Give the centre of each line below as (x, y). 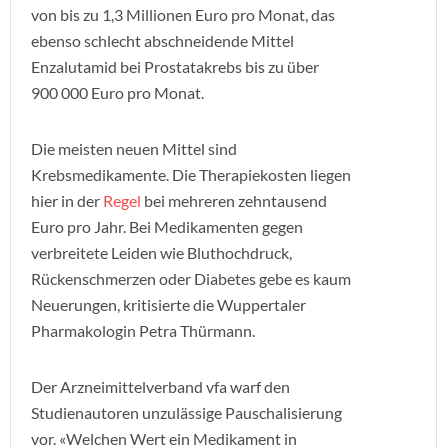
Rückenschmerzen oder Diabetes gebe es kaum (191, 278)
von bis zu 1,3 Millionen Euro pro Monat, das (183, 14)
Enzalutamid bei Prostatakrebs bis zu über (175, 66)
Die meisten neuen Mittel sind (134, 148)
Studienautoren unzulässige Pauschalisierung (186, 412)
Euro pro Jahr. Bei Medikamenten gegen (167, 226)
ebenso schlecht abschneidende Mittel (162, 40)
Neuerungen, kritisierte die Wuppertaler (168, 304)
